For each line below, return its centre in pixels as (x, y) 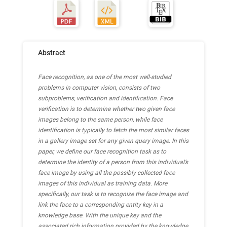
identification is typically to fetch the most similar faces (113, 130)
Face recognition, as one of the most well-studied (105, 77)
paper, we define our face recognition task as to (102, 152)
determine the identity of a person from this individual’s (113, 162)
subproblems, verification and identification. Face (105, 98)
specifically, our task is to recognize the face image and (113, 194)
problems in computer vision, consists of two (99, 88)
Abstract (52, 53)
